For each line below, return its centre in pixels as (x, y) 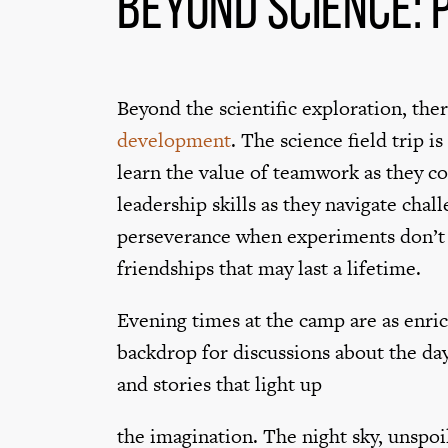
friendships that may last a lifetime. (269, 268)
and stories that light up (219, 384)
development (174, 140)
